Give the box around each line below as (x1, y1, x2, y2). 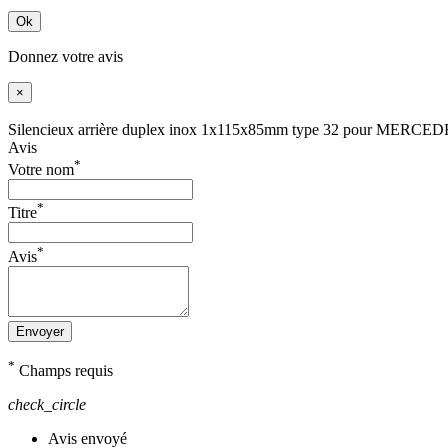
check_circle (8, 395, 86, 413)
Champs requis (15, 361, 113, 379)
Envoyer (16, 323, 64, 339)
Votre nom (8, 161, 74, 178)
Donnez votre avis (8, 47, 123, 65)
